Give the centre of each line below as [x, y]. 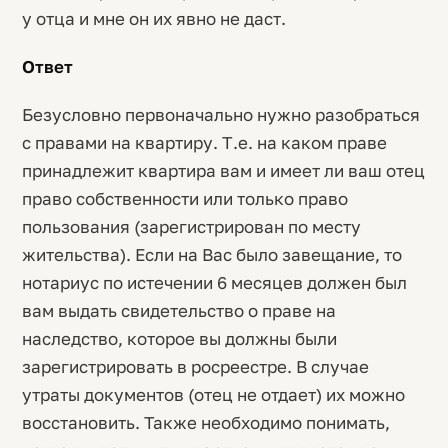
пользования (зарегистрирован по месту [191, 226]
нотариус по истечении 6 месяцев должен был [214, 282]
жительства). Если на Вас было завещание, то [212, 254]
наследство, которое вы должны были [179, 338]
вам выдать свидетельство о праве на [179, 310]
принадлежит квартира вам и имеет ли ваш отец [223, 170]
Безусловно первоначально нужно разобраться [221, 114]
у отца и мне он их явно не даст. [154, 18]
